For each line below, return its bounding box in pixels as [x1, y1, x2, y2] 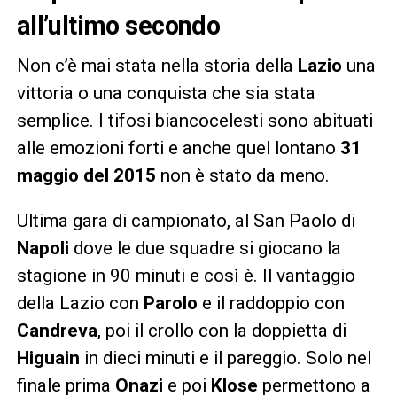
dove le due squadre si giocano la [68, 237, 341, 259]
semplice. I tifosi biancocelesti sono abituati [16, 109, 373, 131]
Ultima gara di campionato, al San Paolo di [16, 209, 355, 231]
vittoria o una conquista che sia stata [16, 82, 315, 104]
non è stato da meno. [155, 164, 330, 186]
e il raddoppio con [197, 292, 345, 314]
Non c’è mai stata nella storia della [16, 54, 298, 76]
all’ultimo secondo [16, 10, 221, 41]
